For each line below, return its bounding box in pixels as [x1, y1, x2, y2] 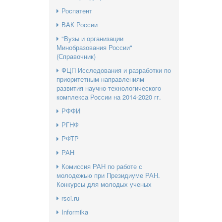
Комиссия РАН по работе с [61, 161, 142, 171]
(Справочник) [56, 51, 96, 61]
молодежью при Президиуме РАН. [56, 170, 160, 180]
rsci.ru [61, 193, 79, 203]
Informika [61, 207, 88, 217]
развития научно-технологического [56, 83, 161, 93]
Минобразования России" [56, 42, 132, 52]
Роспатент [61, 5, 92, 15]
